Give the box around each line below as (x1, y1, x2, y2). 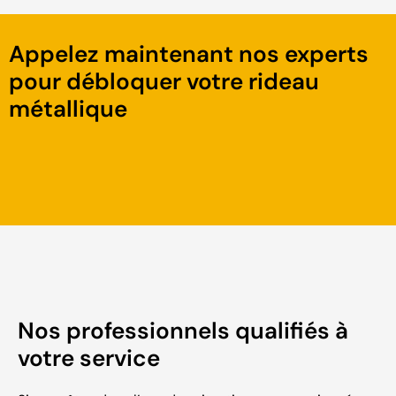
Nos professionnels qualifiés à (18, 316, 348, 346)
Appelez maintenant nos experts (9, 39, 369, 70)
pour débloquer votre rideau (9, 66, 319, 97)
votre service (18, 343, 160, 374)
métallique (9, 94, 127, 125)
